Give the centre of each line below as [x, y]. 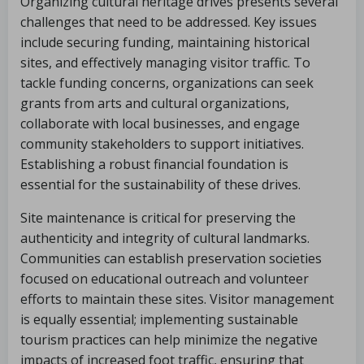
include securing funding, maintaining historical [165, 42]
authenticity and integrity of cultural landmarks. [165, 238]
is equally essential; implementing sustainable [159, 319]
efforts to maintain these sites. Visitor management [177, 299]
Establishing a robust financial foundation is [154, 164]
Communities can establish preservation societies [171, 258]
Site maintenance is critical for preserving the [158, 218]
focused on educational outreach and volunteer [165, 279]
